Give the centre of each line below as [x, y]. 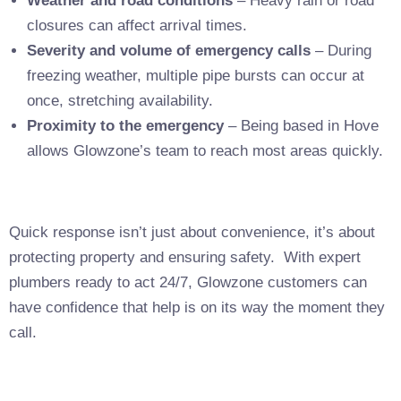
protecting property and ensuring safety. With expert [185, 257]
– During [341, 50]
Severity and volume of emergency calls [169, 50]
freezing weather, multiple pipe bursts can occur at [196, 75]
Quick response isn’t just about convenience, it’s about [192, 232]
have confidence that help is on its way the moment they [197, 307]
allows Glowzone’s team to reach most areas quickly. [205, 150]
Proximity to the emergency [125, 125]
